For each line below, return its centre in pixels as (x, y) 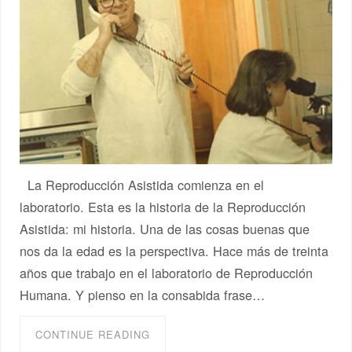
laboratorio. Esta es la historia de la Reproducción (163, 206)
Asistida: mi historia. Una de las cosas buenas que (165, 228)
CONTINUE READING (93, 334)
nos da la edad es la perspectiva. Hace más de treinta (174, 250)
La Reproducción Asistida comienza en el (142, 184)
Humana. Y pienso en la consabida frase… (143, 294)
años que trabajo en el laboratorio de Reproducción (167, 272)
